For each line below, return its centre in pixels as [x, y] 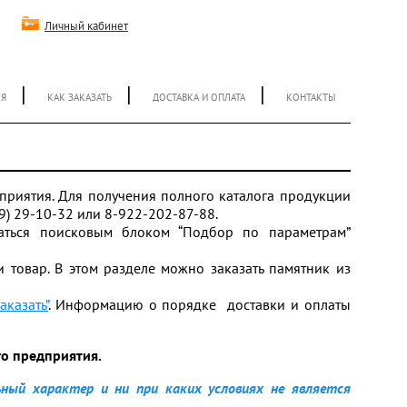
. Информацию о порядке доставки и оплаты [199, 305]
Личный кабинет [86, 26]
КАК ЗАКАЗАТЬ [79, 97]
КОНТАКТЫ [311, 97]
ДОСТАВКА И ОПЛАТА [199, 97]
